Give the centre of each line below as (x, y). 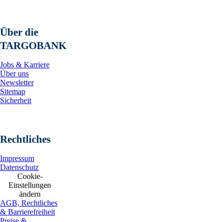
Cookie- (30, 176)
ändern (30, 194)
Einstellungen (30, 185)
